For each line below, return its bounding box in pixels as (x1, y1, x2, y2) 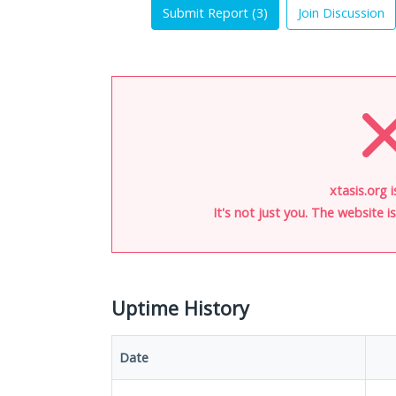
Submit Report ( (163, 4, 256, 21)
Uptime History (111, 295, 249, 321)
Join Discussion (298, 4, 385, 21)
